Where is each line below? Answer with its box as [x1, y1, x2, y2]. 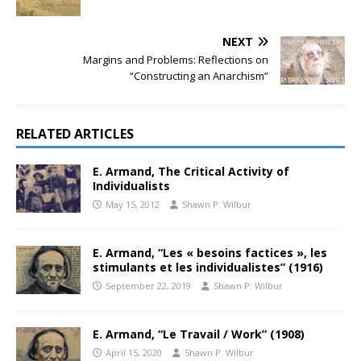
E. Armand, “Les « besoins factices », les [93, 245, 327, 261]
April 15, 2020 [106, 346, 162, 359]
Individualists [93, 178, 170, 193]
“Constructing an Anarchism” [130, 68, 268, 83]
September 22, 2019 [106, 280, 191, 293]
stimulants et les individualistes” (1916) [93, 259, 323, 276]
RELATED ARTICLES [16, 125, 134, 143]
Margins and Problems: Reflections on [83, 52, 268, 67]
